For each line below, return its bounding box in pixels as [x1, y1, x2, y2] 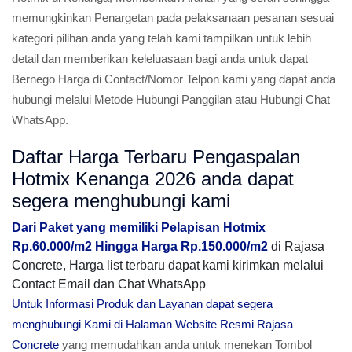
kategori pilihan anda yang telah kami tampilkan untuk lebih [12, 31, 311, 45]
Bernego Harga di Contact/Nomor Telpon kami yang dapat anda [12, 72, 335, 86]
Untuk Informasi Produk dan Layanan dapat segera [12, 297, 273, 310]
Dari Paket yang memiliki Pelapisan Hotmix [12, 221, 266, 234]
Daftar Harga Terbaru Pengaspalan [12, 146, 300, 167]
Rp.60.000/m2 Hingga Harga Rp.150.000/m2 [12, 240, 268, 253]
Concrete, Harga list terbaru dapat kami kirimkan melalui [12, 258, 324, 272]
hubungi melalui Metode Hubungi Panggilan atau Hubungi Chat [12, 93, 330, 106]
